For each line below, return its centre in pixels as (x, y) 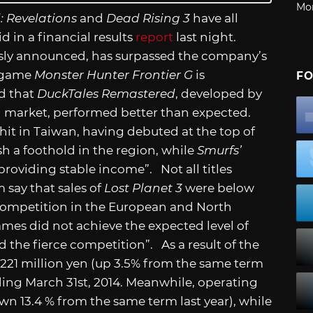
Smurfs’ (219, 150)
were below (218, 188)
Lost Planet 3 (143, 188)
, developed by (219, 93)
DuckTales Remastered (106, 93)
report (154, 37)
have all (214, 18)
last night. (208, 37)
